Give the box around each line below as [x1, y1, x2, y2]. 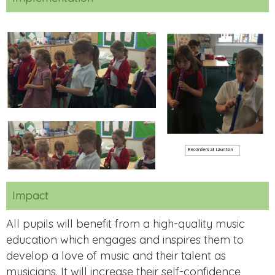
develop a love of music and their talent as [6, 248, 226, 263]
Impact [12, 188, 48, 203]
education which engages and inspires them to [6, 232, 244, 247]
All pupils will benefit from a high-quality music [6, 216, 245, 231]
